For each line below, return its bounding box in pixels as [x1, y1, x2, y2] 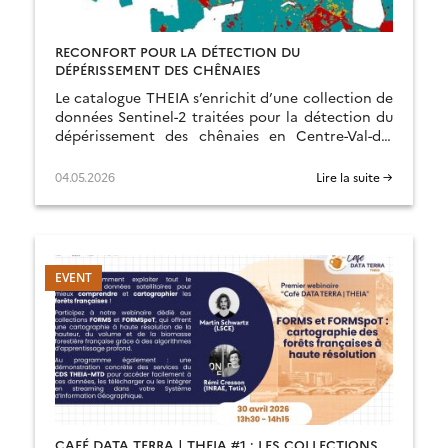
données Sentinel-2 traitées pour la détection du [55, 106, 393, 126]
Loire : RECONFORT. [55, 144, 191, 164]
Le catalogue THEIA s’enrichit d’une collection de [55, 87, 393, 107]
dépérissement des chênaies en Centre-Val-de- [55, 125, 393, 145]
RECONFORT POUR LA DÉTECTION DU [55, 42, 300, 60]
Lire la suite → [316, 168, 393, 185]
